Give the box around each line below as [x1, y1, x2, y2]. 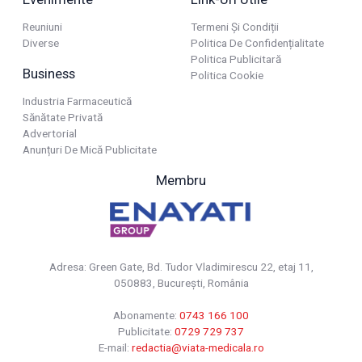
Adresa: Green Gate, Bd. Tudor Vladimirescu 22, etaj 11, [48, 259, 314, 273]
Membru [156, 171, 206, 188]
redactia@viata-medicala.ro [131, 340, 264, 354]
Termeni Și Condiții [191, 19, 279, 33]
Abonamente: [113, 308, 179, 322]
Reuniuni [23, 19, 62, 33]
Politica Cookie [191, 68, 263, 82]
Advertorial [23, 126, 77, 140]
